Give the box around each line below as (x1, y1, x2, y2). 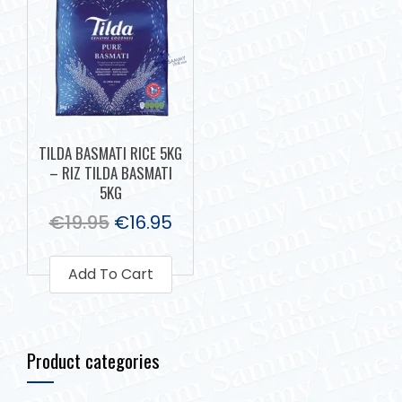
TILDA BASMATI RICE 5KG (39, 141, 183, 164)
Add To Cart (67, 263, 153, 284)
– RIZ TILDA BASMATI (48, 161, 172, 184)
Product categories (27, 345, 160, 374)
